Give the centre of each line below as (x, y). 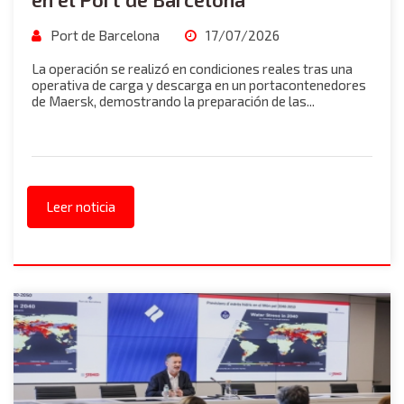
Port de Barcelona (104, 35)
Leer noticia (81, 207)
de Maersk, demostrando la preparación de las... (173, 101)
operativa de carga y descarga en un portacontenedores (199, 85)
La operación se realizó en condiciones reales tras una (192, 69)
